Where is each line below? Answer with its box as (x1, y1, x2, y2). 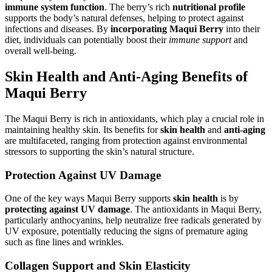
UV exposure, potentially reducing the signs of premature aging (5, 226, 248, 237)
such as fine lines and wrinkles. (5, 237, 124, 248)
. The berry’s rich (104, 2, 172, 13)
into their (223, 24, 260, 35)
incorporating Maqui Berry (110, 24, 223, 35)
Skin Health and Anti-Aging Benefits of (5, 69, 248, 85)
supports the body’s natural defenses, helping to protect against (5, 13, 243, 24)
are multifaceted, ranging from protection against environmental (5, 135, 247, 146)
